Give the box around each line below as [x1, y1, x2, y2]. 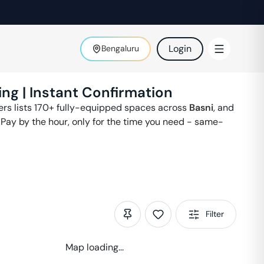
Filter [206, 209, 224, 219]
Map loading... [65, 241, 124, 253]
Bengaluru [101, 43, 139, 54]
